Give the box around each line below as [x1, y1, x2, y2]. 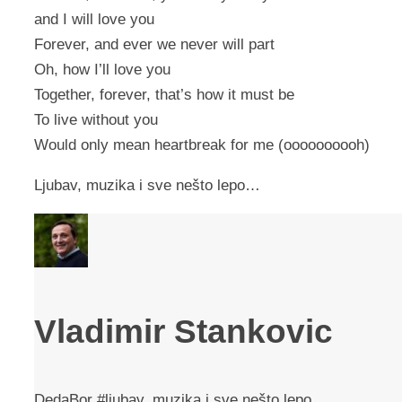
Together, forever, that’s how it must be [34, 86, 294, 104]
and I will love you [34, 11, 154, 29]
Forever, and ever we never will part [34, 36, 275, 54]
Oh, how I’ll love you [34, 61, 170, 79]
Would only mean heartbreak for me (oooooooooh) [34, 136, 370, 154]
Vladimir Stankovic [34, 312, 333, 351]
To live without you [34, 111, 158, 129]
